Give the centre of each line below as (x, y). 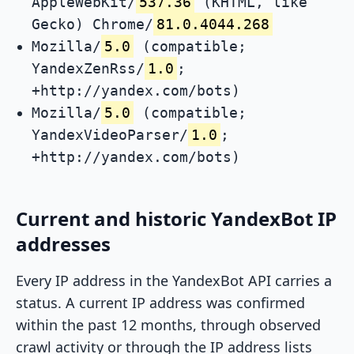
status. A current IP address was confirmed (160, 303)
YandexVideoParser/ (110, 135)
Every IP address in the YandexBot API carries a (174, 281)
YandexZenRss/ (88, 69)
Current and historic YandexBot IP (176, 219)
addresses (63, 244)
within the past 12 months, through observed (168, 325)
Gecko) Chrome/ (92, 24)
